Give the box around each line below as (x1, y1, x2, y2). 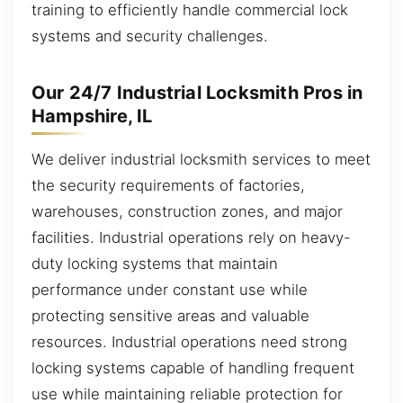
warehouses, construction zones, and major (31, 201, 343, 220)
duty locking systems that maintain (31, 254, 278, 273)
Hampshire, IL (31, 104, 153, 127)
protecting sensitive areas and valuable (31, 306, 309, 325)
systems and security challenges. (31, 26, 268, 45)
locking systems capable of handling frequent (31, 358, 354, 377)
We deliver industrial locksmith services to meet (31, 149, 371, 168)
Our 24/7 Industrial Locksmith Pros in (31, 81, 363, 103)
